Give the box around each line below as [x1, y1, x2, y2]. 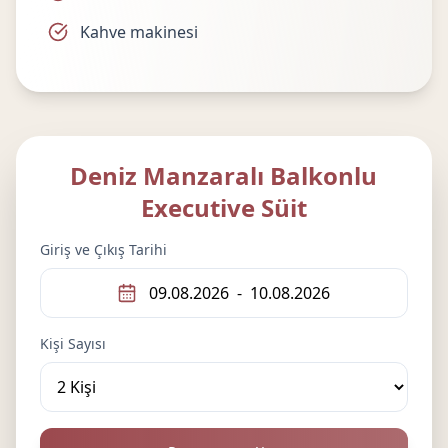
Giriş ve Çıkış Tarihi [40, 240, 167, 259]
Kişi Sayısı [40, 334, 106, 353]
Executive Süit [140, 191, 307, 224]
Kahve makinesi [80, 21, 198, 43]
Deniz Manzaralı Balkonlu [70, 159, 378, 192]
